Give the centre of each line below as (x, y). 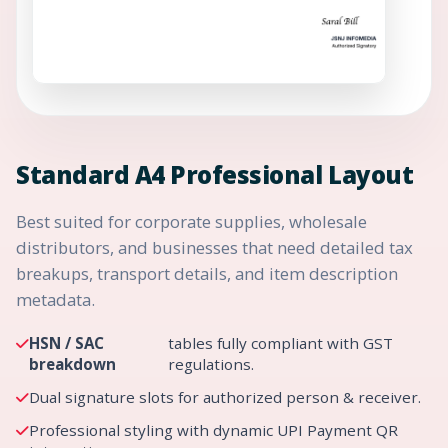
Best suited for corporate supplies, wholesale (191, 221)
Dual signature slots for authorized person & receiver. (225, 396)
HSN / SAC (66, 342)
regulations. (211, 363)
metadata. (55, 299)
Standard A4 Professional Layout (215, 174)
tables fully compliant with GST (281, 342)
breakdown (72, 363)
